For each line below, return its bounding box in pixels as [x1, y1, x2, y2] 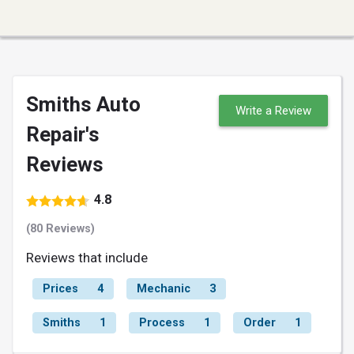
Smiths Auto [26, 92, 141, 116]
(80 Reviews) [26, 221, 95, 235]
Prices [43, 281, 78, 296]
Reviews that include [26, 249, 148, 265]
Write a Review [235, 103, 311, 118]
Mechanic [137, 281, 190, 296]
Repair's [26, 122, 100, 146]
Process [139, 315, 185, 330]
